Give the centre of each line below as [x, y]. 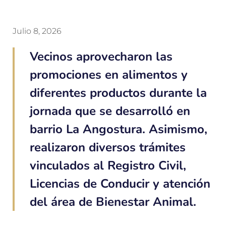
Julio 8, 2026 [37, 31]
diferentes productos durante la [118, 93]
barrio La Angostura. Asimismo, [119, 129]
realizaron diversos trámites [108, 148]
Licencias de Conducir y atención [120, 184]
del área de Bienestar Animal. [113, 202]
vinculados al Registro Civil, [108, 166]
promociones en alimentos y [109, 75]
